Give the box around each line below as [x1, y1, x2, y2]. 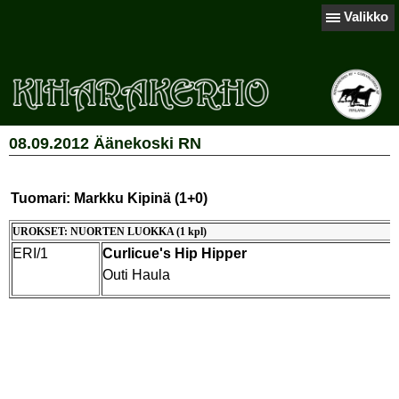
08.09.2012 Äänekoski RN [9, 134, 201, 152]
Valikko [344, 9, 388, 24]
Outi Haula [102, 267, 170, 282]
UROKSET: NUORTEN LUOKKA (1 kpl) [12, 225, 207, 238]
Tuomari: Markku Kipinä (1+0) [11, 191, 208, 206]
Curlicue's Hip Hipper [102, 246, 247, 261]
